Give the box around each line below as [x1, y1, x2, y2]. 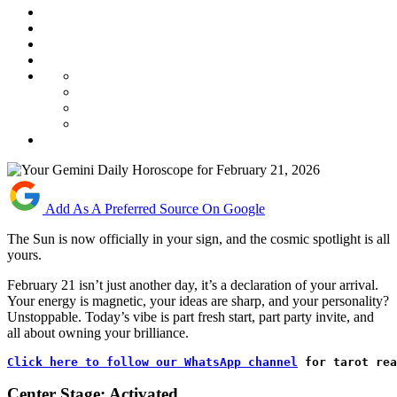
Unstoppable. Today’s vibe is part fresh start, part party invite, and [7, 308, 374, 324]
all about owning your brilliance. [7, 324, 189, 340]
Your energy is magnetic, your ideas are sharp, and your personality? [7, 292, 389, 308]
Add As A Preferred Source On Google [45, 200, 265, 216]
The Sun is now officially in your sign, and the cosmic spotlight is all [7, 230, 390, 246]
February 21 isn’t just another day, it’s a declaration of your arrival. [7, 276, 378, 292]
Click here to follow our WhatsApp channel [7, 354, 298, 369]
